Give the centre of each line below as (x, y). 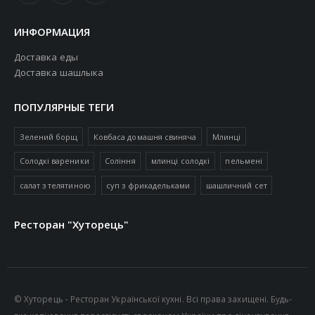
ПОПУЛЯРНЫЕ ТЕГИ (64, 107)
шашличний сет (236, 185)
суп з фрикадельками (148, 185)
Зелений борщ (49, 136)
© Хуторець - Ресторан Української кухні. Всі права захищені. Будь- (153, 298)
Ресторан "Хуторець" (71, 224)
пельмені (244, 161)
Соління (120, 161)
